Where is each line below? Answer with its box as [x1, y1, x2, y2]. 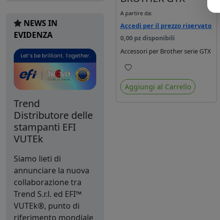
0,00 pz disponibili [120, 33, 175, 42]
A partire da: [120, 9, 152, 17]
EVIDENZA [14, 29, 53, 40]
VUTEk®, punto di [14, 200, 80, 211]
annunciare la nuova [14, 165, 89, 176]
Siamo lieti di [14, 153, 61, 164]
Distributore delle [14, 108, 93, 122]
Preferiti [128, 72, 154, 82]
